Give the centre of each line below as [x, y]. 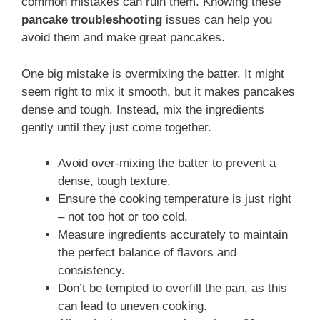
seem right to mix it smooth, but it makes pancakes [158, 91]
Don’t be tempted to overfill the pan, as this [172, 289]
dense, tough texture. [114, 181]
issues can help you [217, 20]
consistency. [91, 271]
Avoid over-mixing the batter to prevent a [167, 164]
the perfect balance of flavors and [147, 253]
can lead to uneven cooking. [132, 306]
